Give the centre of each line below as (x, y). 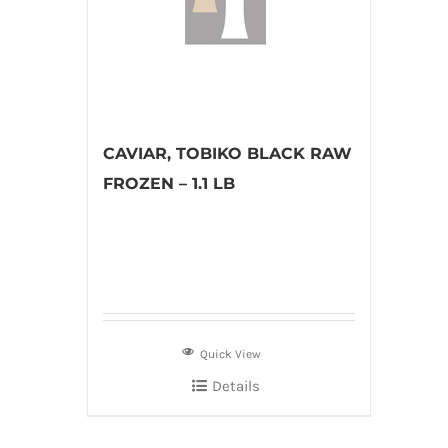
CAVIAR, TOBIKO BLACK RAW (227, 153)
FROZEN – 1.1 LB (169, 183)
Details (235, 386)
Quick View (231, 354)
